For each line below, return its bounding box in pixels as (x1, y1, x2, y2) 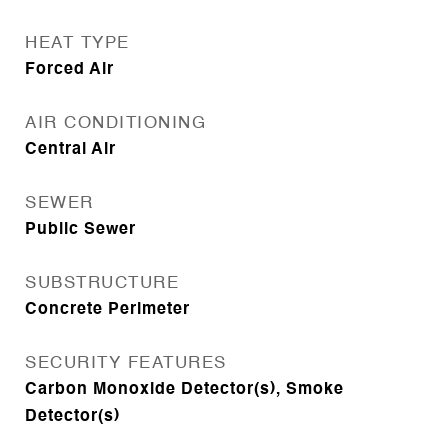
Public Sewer (25, 222, 136, 238)
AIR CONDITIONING (25, 115, 206, 132)
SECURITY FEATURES (25, 355, 227, 372)
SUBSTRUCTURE (25, 275, 179, 292)
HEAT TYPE (25, 35, 130, 52)
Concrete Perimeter (25, 302, 190, 318)
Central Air (25, 142, 116, 158)
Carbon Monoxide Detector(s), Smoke (25, 382, 344, 398)
